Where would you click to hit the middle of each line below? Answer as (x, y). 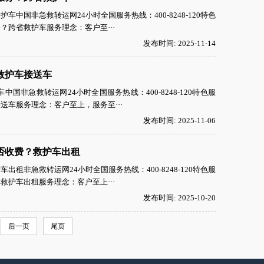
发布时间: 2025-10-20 (179, 198)
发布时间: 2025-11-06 (179, 121)
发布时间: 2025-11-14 (179, 43)
